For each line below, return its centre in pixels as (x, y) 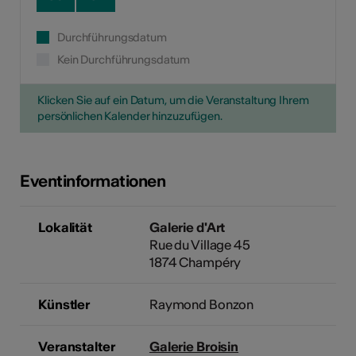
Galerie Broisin (194, 346)
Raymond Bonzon (201, 304)
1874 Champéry (195, 262)
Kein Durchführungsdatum (124, 59)
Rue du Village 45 (199, 244)
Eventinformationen (93, 180)
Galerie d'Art (187, 227)
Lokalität (65, 227)
